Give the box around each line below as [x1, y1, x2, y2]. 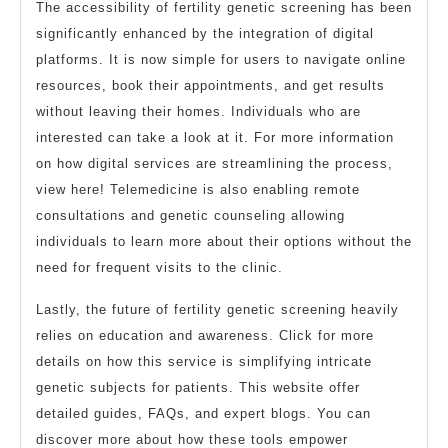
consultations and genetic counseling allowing [36, 207, 345, 223]
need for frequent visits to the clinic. [36, 259, 283, 275]
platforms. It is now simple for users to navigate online [36, 51, 406, 67]
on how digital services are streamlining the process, [36, 155, 393, 171]
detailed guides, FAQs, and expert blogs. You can [36, 405, 371, 421]
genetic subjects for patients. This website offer [36, 379, 360, 395]
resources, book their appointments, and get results [36, 77, 385, 93]
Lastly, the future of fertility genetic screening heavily [36, 301, 399, 317]
